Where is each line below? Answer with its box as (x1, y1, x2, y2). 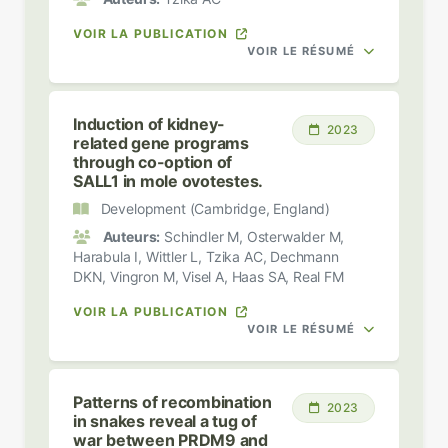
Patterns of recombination (73, 391, 272, 412)
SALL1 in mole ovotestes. (73, 170, 264, 191)
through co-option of (73, 151, 233, 172)
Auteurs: (102, 227, 161, 245)
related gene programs (73, 132, 249, 153)
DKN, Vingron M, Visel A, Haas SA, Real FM (73, 267, 344, 285)
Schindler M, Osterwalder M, (160, 227, 345, 245)
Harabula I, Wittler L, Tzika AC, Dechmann (73, 247, 339, 265)
